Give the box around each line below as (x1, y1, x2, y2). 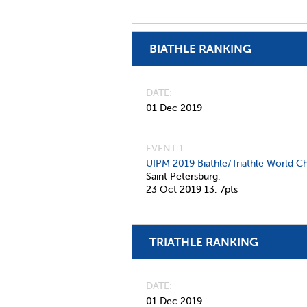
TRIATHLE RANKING (149, 235, 258, 249)
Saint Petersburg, (146, 171, 221, 182)
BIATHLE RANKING (149, 42, 251, 56)
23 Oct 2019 (146, 184, 201, 195)
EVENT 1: (146, 143, 186, 154)
